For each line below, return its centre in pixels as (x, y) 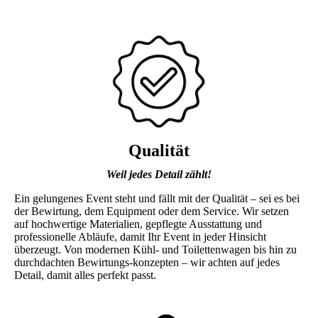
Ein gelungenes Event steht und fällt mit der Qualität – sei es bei (157, 198)
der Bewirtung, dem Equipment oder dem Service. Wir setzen (152, 211)
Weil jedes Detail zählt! (159, 174)
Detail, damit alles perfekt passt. (85, 275)
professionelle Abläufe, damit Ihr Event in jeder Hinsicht (140, 236)
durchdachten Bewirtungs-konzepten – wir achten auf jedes (147, 262)
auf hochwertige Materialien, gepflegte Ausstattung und (138, 224)
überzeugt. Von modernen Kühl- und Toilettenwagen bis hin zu (155, 249)
